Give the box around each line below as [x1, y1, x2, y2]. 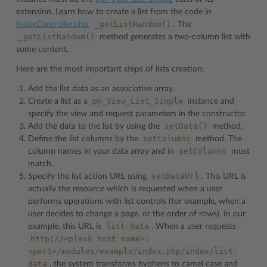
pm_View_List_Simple [92, 97, 183, 106]
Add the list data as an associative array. [28, 85, 175, 94]
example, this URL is [28, 222, 104, 231]
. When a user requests [151, 222, 236, 231]
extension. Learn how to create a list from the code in [16, 8, 212, 17]
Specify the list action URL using [28, 172, 149, 181]
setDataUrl [151, 172, 199, 181]
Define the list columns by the [28, 135, 141, 144]
